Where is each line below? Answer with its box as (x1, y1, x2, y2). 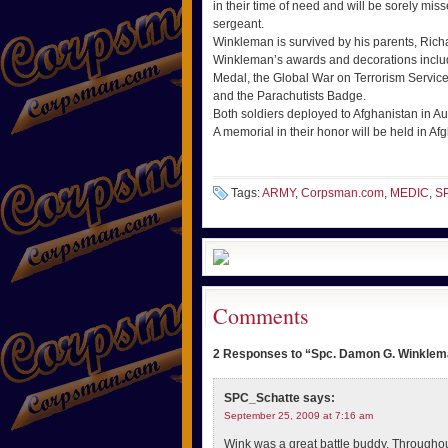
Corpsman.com (301, 186, 384, 200)
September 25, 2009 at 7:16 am (224, 410, 373, 421)
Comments (213, 301, 309, 330)
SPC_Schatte (224, 391, 300, 405)
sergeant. (213, 17, 264, 31)
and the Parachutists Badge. (213, 89, 366, 103)
